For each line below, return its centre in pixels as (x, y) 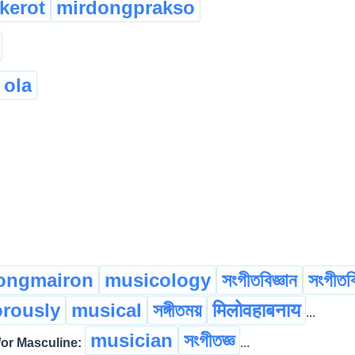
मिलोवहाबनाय (256, 311)
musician (132, 341)
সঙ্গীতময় (177, 311)
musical (107, 311)
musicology (158, 281)
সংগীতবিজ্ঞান (260, 281)
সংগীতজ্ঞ (209, 341)
